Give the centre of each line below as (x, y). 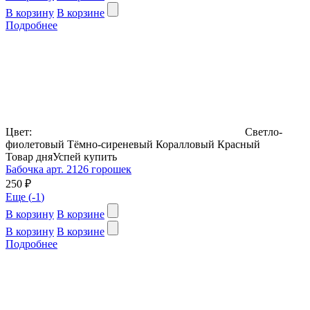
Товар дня (29, 156)
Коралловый (186, 144)
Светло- (264, 131)
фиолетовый (36, 144)
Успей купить (85, 156)
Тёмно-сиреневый (111, 144)
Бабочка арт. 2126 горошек (69, 169)
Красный (239, 144)
